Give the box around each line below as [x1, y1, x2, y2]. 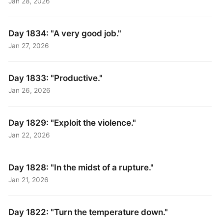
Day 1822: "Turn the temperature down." [8, 206, 168, 217]
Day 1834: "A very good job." [8, 28, 122, 39]
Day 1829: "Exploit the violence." [8, 117, 137, 128]
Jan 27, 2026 [8, 42, 50, 50]
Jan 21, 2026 [8, 176, 49, 184]
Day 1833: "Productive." [8, 73, 103, 83]
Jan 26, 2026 [8, 86, 51, 95]
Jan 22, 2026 [8, 131, 51, 139]
